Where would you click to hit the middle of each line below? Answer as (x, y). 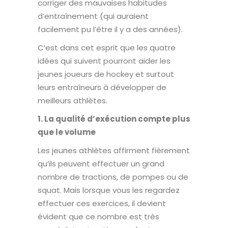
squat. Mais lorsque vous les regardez (109, 190)
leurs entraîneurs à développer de (102, 87)
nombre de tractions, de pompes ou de (113, 177)
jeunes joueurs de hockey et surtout (106, 74)
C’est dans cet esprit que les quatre (107, 47)
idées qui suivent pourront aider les (104, 61)
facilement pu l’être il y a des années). (110, 29)
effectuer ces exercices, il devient (102, 203)
